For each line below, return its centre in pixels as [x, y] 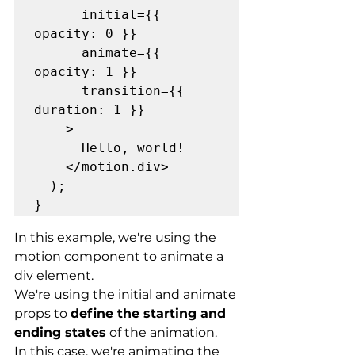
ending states [60, 333]
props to [42, 314]
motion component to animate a [120, 257]
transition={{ [58, 91]
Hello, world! [58, 148]
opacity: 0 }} [86, 34]
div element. [54, 276]
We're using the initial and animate [127, 295]
